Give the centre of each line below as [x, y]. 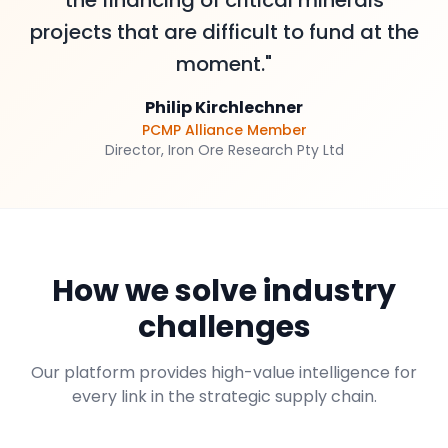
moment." [224, 64]
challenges [224, 327]
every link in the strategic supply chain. [224, 396]
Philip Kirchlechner [224, 107]
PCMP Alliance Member [224, 130]
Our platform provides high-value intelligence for [224, 372]
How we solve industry [224, 291]
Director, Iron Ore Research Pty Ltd [224, 150]
